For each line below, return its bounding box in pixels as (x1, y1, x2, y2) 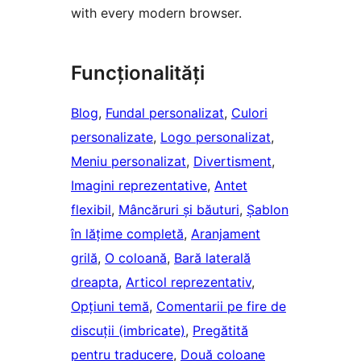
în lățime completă (71, 226, 184, 243)
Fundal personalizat (106, 105, 224, 122)
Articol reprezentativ (126, 274, 251, 291)
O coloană (105, 250, 167, 267)
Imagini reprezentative (71, 177, 207, 194)
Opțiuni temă (71, 298, 149, 315)
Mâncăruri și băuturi (118, 201, 239, 218)
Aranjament (191, 226, 260, 243)
